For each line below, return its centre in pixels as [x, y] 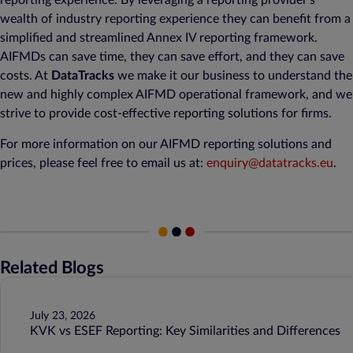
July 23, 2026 [62, 316]
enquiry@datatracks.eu [270, 163]
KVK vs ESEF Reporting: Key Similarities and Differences [185, 331]
